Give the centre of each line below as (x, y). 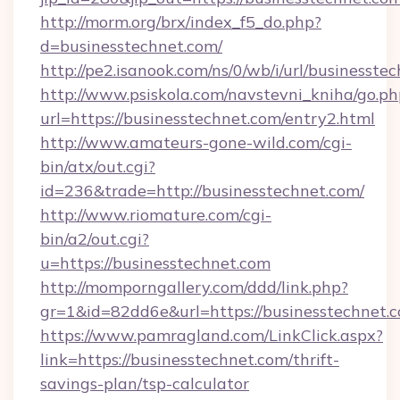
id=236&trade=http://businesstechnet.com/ (202, 191)
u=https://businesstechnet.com (155, 263)
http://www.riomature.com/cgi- (156, 215)
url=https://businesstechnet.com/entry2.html (208, 118)
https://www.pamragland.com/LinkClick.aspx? (212, 335)
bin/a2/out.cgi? (95, 239)
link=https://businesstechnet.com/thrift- (190, 359)
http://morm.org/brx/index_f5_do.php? (181, 22)
